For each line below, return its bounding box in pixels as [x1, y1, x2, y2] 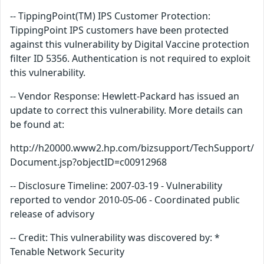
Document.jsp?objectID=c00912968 [10, 156, 167, 169]
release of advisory [10, 207, 94, 221]
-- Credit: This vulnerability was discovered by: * [10, 231, 220, 245]
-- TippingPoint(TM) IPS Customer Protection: [10, 9, 210, 23]
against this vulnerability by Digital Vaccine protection [10, 38, 249, 51]
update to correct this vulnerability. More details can [10, 104, 243, 117]
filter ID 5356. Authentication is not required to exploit [10, 52, 250, 65]
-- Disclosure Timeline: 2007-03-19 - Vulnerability [10, 179, 222, 193]
